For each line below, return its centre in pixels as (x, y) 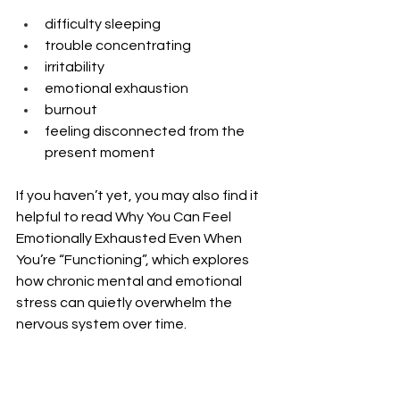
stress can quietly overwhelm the (125, 302)
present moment (100, 152)
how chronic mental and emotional (130, 281)
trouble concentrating (118, 45)
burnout (71, 109)
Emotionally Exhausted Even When (130, 238)
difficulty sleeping (103, 24)
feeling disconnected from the (146, 131)
